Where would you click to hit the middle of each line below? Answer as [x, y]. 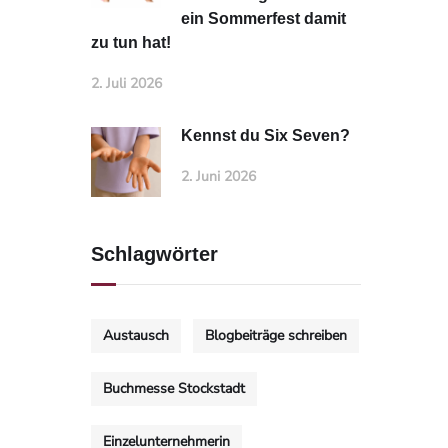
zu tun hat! [131, 42]
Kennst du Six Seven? [265, 135]
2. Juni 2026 [218, 176]
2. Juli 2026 [126, 83]
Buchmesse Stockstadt [174, 388]
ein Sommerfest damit [263, 18]
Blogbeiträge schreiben [276, 335]
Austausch [136, 335]
